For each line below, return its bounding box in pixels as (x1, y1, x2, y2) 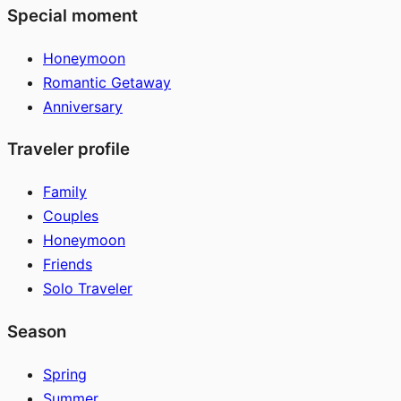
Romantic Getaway (43, 73, 171, 91)
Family (43, 183, 87, 201)
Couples (43, 207, 98, 226)
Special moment (7, 4, 138, 26)
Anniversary (43, 97, 123, 115)
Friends (43, 255, 92, 274)
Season (7, 320, 66, 342)
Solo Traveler (43, 279, 132, 298)
